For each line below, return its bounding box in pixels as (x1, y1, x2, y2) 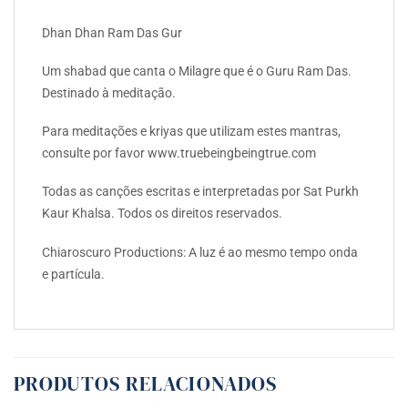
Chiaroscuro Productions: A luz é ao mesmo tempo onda (42, 244, 358, 260)
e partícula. (42, 266, 105, 281)
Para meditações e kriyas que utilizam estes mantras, (42, 124, 341, 139)
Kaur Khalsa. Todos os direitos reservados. (42, 206, 282, 221)
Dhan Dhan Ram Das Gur (42, 25, 182, 40)
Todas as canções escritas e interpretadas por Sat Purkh (42, 184, 359, 199)
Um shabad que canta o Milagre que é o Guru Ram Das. (42, 64, 352, 79)
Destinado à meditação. (42, 86, 176, 101)
